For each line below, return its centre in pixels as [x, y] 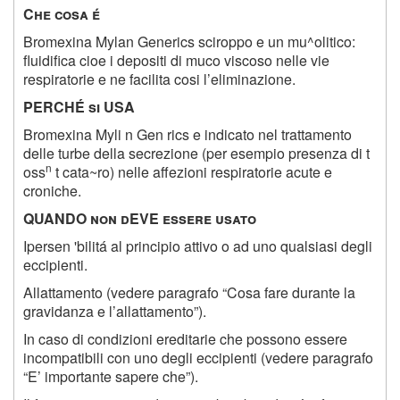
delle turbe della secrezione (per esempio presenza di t [196, 154]
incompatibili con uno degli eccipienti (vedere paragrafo [198, 358]
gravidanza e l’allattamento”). [115, 312]
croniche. [52, 191]
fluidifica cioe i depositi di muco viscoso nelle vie [176, 61]
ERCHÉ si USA [84, 107]
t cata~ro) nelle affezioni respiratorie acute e [192, 172]
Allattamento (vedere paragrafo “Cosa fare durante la [189, 293]
